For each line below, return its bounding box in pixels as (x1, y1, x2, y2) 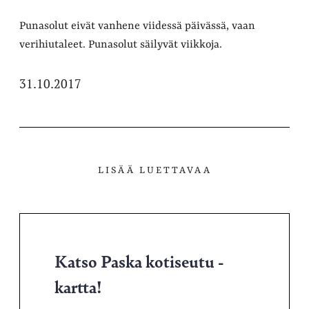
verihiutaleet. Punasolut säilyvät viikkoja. (19, 38, 222, 51)
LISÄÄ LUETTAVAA (97, 164, 212, 176)
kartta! (54, 274, 102, 298)
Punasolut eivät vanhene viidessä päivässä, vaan (19, 19, 255, 32)
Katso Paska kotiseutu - (54, 248, 223, 272)
